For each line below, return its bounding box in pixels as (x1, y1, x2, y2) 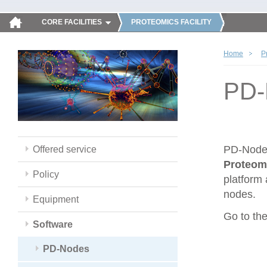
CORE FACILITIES (42, 18, 102, 26)
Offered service (33, 144, 97, 154)
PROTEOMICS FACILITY (131, 18, 212, 26)
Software (33, 219, 73, 229)
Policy (33, 169, 59, 179)
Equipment (33, 194, 79, 204)
